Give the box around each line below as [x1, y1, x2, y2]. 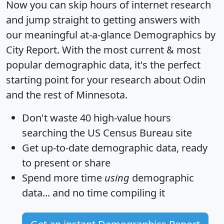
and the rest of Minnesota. [6, 87, 127, 101]
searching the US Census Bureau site [22, 125, 192, 139]
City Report [6, 42, 57, 56]
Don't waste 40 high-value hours [22, 110, 171, 124]
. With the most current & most [57, 42, 200, 56]
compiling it [108, 185, 165, 199]
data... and [22, 185, 72, 199]
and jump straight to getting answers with [6, 12, 200, 26]
